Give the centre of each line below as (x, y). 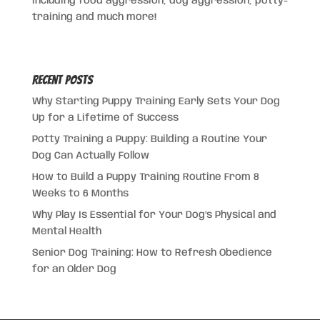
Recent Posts (62, 80)
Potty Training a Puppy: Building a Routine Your (149, 139)
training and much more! (94, 17)
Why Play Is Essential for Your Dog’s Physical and (154, 215)
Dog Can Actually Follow (90, 156)
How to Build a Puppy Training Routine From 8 (145, 177)
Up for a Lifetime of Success (105, 118)
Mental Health (66, 231)
